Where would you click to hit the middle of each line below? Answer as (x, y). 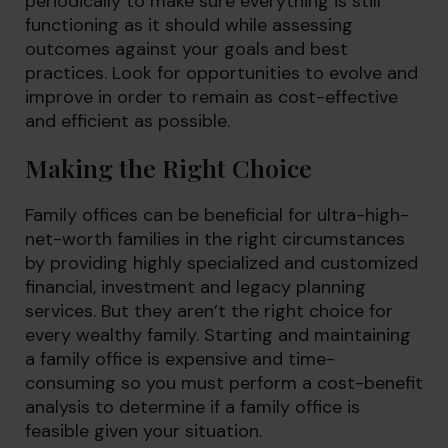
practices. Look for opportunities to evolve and (221, 73)
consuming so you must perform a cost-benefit (224, 383)
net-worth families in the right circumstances (215, 239)
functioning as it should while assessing (189, 25)
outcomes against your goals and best (186, 49)
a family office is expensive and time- (180, 359)
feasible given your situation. (143, 431)
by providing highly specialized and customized (221, 263)
